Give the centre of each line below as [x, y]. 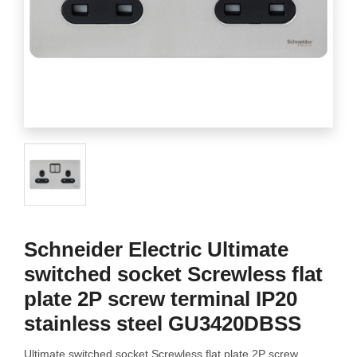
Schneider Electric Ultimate [156, 249]
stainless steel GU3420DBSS [163, 323]
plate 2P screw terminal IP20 [161, 298]
